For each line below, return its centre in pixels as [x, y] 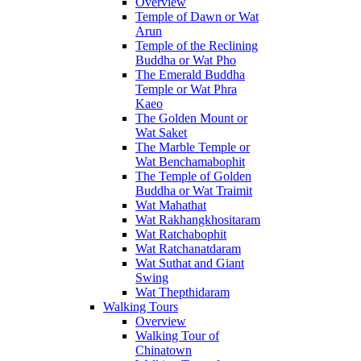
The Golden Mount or [191, 118]
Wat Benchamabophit [190, 162]
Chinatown [164, 350]
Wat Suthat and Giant [190, 263]
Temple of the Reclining [197, 46]
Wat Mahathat [171, 205]
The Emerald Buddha [190, 75]
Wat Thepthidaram [183, 292]
